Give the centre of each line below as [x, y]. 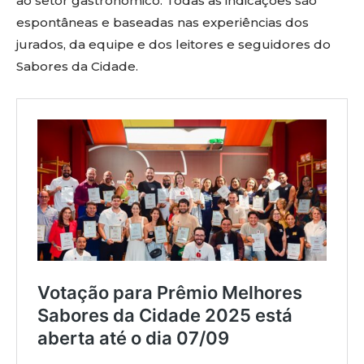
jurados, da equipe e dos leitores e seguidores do [173, 45]
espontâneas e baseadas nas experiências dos [162, 23]
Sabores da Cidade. [77, 67]
